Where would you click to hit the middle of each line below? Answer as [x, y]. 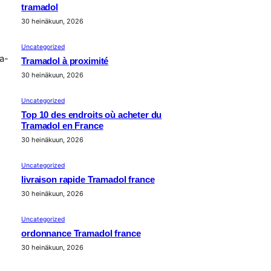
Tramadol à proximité [65, 61]
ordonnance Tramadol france [81, 233]
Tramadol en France [62, 126]
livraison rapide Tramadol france [88, 179]
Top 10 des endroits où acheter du [92, 115]
